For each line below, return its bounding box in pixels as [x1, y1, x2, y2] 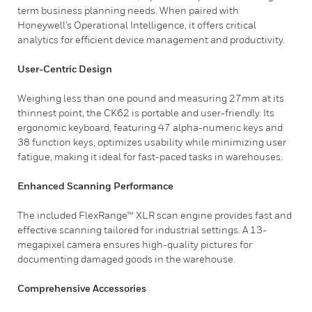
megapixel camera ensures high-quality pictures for [17, 238, 252, 250]
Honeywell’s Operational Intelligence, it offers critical [17, 19, 256, 31]
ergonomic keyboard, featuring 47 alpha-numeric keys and [17, 121, 283, 133]
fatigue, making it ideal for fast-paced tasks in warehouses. [17, 150, 283, 162]
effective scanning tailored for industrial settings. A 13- [17, 224, 267, 235]
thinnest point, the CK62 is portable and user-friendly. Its [17, 107, 274, 118]
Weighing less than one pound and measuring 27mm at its [17, 92, 284, 104]
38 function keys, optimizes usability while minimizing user [17, 136, 286, 148]
